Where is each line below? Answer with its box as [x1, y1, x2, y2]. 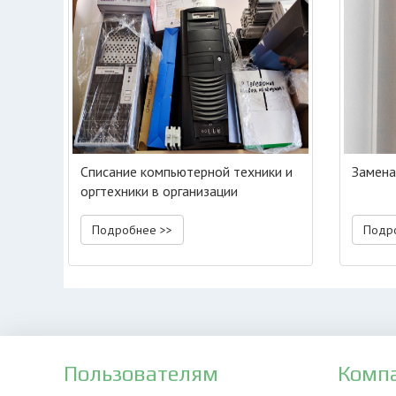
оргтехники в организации [80, 182, 238, 200]
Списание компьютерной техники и [80, 163, 293, 180]
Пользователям [64, 362, 218, 385]
